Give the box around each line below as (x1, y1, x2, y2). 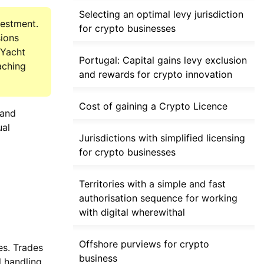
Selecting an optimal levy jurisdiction (79, 8, 243, 21)
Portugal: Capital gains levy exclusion (79, 54, 247, 67)
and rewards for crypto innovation (79, 68, 232, 81)
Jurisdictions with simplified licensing (79, 132, 245, 144)
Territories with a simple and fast (79, 178, 226, 190)
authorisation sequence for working (79, 192, 237, 204)
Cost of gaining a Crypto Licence (79, 100, 227, 113)
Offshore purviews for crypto (79, 238, 209, 250)
